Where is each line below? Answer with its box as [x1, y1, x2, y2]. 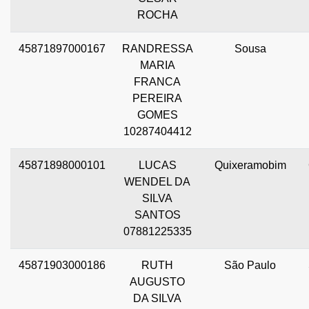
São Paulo [224, 259, 276, 271]
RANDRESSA [122, 42, 193, 54]
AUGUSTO [130, 275, 185, 288]
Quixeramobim [214, 159, 286, 171]
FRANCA [134, 75, 181, 88]
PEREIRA [132, 92, 182, 104]
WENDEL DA [124, 175, 190, 188]
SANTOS [134, 208, 181, 221]
